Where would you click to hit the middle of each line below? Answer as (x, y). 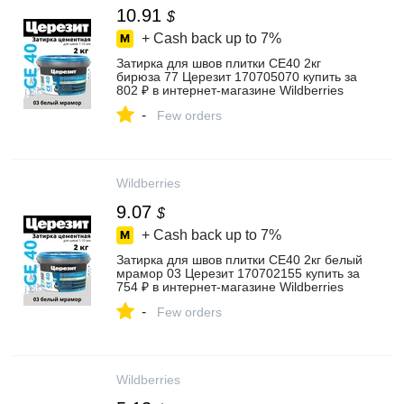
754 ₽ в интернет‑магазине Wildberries (230, 287)
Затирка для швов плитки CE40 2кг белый (239, 260)
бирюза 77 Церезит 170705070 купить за (237, 77)
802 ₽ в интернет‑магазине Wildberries (230, 90)
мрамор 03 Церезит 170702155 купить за (238, 273)
